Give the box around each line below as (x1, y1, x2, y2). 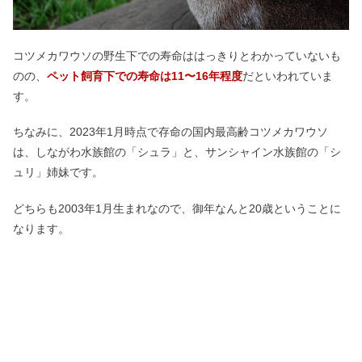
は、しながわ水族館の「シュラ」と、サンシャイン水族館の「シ (13, 145, 341, 159)
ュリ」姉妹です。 (13, 166, 103, 179)
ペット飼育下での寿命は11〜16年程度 (47, 69, 242, 82)
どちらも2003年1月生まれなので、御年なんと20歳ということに (13, 201, 341, 215)
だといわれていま (242, 69, 333, 82)
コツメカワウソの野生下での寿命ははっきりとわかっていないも (13, 48, 341, 62)
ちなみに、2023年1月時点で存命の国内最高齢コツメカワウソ (13, 125, 328, 139)
